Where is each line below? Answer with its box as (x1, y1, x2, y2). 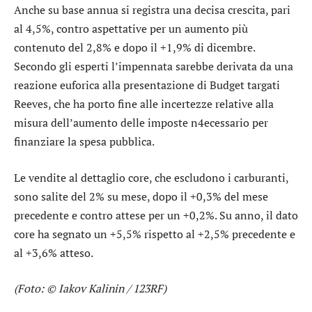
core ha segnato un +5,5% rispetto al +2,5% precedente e (14, 226, 295, 242)
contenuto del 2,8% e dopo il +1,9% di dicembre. (14, 40, 255, 56)
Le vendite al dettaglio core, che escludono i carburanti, (14, 169, 288, 185)
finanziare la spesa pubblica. (14, 134, 155, 150)
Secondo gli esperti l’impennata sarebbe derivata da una (14, 58, 293, 75)
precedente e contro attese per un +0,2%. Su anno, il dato (14, 207, 298, 223)
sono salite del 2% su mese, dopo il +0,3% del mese (14, 188, 268, 204)
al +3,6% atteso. (14, 244, 93, 260)
